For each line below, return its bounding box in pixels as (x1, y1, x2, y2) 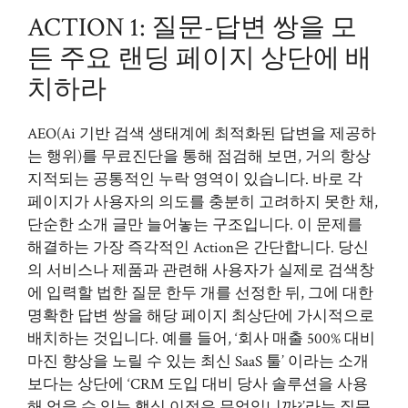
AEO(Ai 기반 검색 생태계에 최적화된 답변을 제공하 (27, 124, 376, 144)
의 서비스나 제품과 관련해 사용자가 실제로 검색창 (27, 260, 374, 280)
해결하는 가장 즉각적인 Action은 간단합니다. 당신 (27, 238, 369, 258)
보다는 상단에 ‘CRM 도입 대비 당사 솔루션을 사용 (27, 374, 368, 394)
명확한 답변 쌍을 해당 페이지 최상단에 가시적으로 (27, 306, 374, 326)
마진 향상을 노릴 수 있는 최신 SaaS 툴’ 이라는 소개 (27, 352, 369, 372)
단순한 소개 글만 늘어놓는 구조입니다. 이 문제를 (27, 215, 362, 235)
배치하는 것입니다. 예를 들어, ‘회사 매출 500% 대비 (27, 329, 375, 349)
